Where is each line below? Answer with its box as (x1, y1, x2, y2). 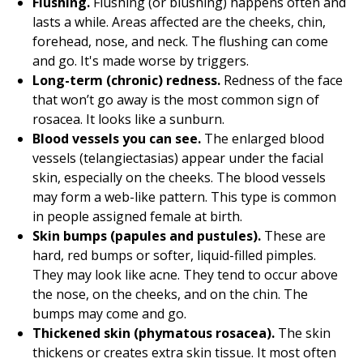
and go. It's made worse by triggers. (32, 52, 249, 70)
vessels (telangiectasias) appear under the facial (32, 149, 323, 167)
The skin (278, 324, 331, 342)
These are (264, 227, 326, 245)
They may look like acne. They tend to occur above (32, 266, 338, 284)
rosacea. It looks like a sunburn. (32, 110, 224, 128)
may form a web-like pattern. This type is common (32, 188, 336, 206)
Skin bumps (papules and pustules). (32, 227, 264, 245)
